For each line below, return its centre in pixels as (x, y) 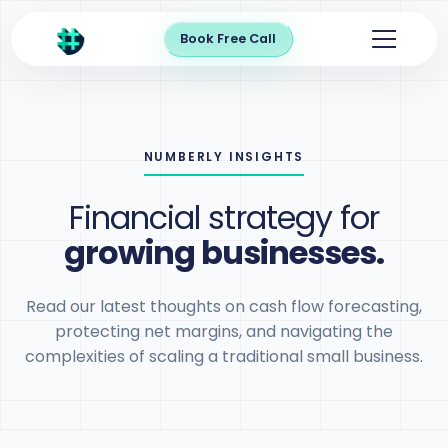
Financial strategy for (224, 217)
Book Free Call (228, 38)
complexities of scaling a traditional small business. (224, 356)
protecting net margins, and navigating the (224, 331)
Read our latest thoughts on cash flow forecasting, (224, 306)
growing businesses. (224, 252)
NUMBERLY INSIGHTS (224, 156)
